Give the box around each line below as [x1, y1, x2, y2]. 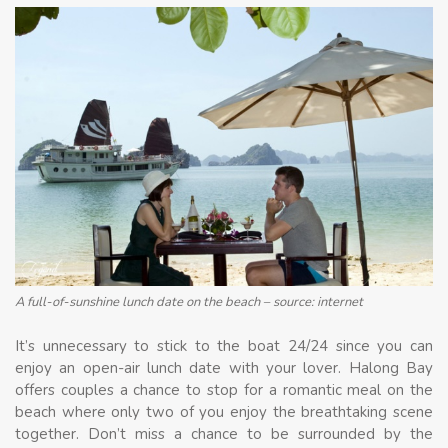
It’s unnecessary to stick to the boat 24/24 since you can [15, 336, 433, 357]
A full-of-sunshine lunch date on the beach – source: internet [15, 292, 363, 311]
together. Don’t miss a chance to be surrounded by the [15, 424, 433, 445]
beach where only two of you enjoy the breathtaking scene [15, 402, 433, 423]
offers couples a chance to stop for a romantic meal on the [15, 380, 433, 401]
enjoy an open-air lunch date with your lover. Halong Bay [15, 358, 433, 379]
